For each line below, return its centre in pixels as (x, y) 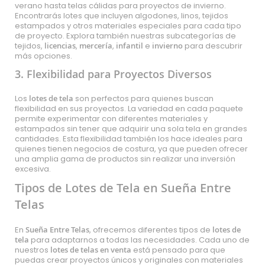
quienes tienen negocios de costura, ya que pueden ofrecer (131, 149)
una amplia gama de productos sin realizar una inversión (125, 159)
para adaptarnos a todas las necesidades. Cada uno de (139, 240)
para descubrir (213, 46)
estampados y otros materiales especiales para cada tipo (128, 26)
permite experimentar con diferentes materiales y (111, 119)
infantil (130, 46)
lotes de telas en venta (91, 250)
